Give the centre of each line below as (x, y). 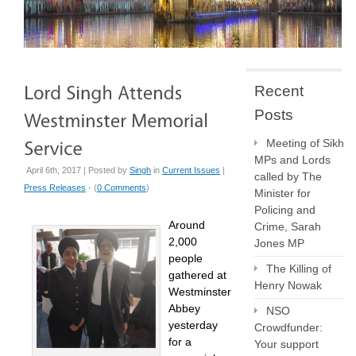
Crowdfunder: (288, 327)
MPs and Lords (292, 160)
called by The (288, 176)
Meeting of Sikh (305, 143)
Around (187, 225)
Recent (279, 91)
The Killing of (299, 269)
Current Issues (191, 170)
